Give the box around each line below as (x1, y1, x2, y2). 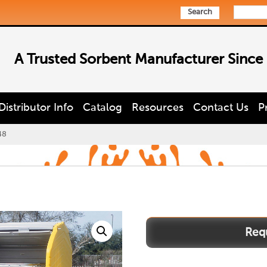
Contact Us (193, 103, 249, 113)
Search (188, 8, 212, 16)
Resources (132, 103, 184, 113)
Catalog (83, 103, 122, 113)
